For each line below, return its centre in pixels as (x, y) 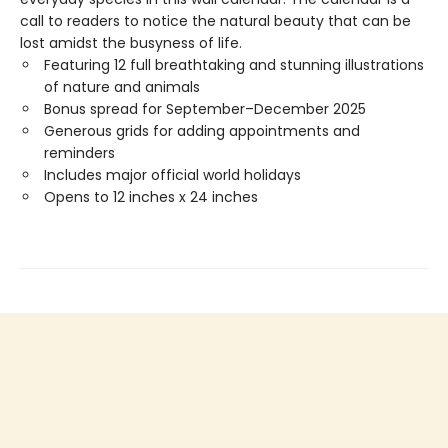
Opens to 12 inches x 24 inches (151, 197)
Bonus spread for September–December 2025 (205, 109)
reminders (79, 153)
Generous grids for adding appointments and (202, 131)
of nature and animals (122, 87)
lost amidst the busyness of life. (131, 43)
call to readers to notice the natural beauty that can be (215, 21)
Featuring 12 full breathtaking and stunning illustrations (234, 65)
